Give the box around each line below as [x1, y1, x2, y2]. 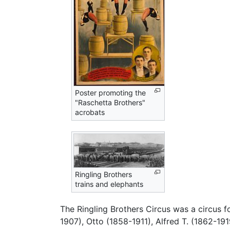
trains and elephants [75, 179, 144, 188]
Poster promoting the [75, 88, 146, 97]
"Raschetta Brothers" [75, 98, 146, 107]
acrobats [75, 107, 105, 117]
